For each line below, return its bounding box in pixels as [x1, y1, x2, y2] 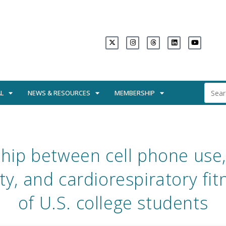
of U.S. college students [18, 191, 208, 214]
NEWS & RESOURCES [28, 88, 90, 97]
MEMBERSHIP [115, 88, 155, 97]
